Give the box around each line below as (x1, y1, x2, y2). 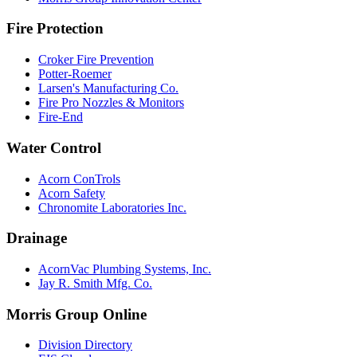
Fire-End (38, 110, 83, 124)
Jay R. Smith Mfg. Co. (38, 276, 152, 290)
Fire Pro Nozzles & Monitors (38, 96, 184, 110)
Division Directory (38, 338, 132, 352)
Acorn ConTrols (38, 171, 120, 186)
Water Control (6, 139, 101, 156)
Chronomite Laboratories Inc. (38, 200, 186, 214)
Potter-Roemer (38, 67, 112, 81)
